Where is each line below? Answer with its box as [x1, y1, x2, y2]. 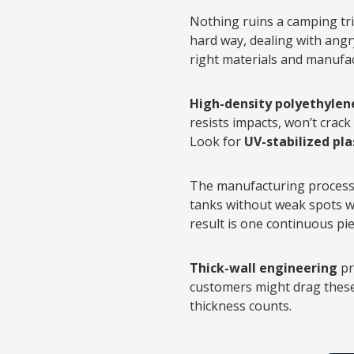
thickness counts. [190, 297, 292, 314]
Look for [190, 133, 244, 150]
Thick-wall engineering [190, 259, 337, 277]
